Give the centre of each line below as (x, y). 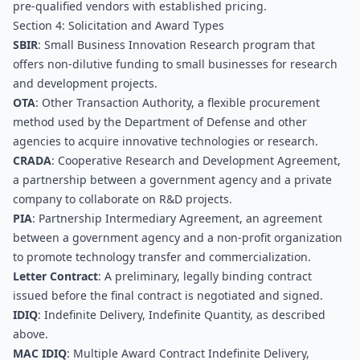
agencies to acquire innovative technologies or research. (166, 141)
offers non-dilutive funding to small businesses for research (175, 64)
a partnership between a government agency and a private (172, 180)
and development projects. (85, 83)
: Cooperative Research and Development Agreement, (196, 160)
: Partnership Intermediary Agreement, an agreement (177, 218)
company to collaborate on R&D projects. (123, 199)
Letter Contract (55, 276)
